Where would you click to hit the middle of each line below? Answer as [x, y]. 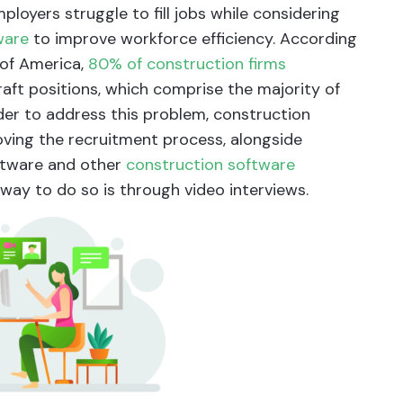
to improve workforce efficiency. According [193, 39]
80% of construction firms [187, 64]
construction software [210, 165]
